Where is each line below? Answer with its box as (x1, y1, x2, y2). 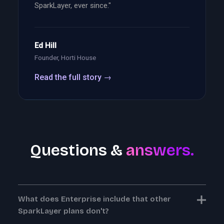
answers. (126, 140, 194, 160)
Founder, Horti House (34, 53, 96, 61)
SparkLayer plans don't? (18, 206, 108, 215)
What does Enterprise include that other (18, 194, 171, 203)
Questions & (30, 140, 126, 160)
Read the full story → (34, 72, 111, 82)
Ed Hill (34, 40, 56, 50)
